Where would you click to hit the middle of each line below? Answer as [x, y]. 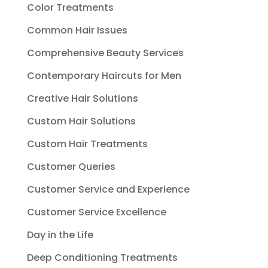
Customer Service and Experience [108, 189]
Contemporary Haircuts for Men [104, 75]
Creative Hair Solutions [82, 98]
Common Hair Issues [77, 30]
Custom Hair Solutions [81, 121]
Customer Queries [71, 166]
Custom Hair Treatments [87, 144]
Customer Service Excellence [96, 212]
